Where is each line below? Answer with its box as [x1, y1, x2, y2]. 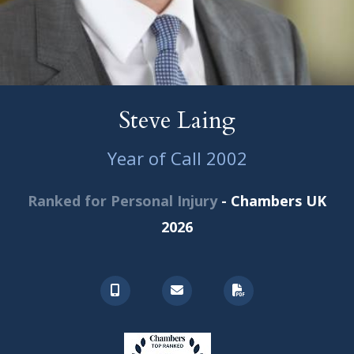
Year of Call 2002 [107, 146, 247, 170]
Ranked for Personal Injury [28, 191, 217, 210]
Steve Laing [119, 104, 235, 137]
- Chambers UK [217, 191, 326, 210]
